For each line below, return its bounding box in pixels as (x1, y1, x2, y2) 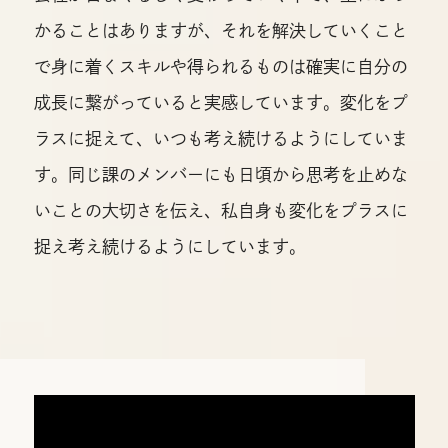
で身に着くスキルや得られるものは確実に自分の (33, 58, 408, 76)
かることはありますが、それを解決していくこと (33, 22, 408, 40)
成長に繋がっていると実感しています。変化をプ (33, 94, 408, 112)
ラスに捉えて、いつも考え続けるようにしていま (33, 130, 408, 148)
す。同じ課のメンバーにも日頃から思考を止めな (33, 166, 408, 184)
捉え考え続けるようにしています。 (33, 238, 306, 256)
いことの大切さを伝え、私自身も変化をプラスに (33, 202, 408, 220)
